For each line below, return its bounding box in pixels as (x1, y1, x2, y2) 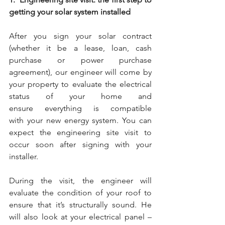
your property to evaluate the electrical (9, 79, 152, 89)
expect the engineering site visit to (9, 128, 152, 137)
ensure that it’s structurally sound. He (9, 200, 152, 209)
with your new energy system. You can (9, 116, 152, 125)
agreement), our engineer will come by (9, 67, 152, 77)
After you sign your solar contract (9, 31, 152, 41)
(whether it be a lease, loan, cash (9, 43, 152, 53)
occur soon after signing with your (9, 140, 152, 149)
